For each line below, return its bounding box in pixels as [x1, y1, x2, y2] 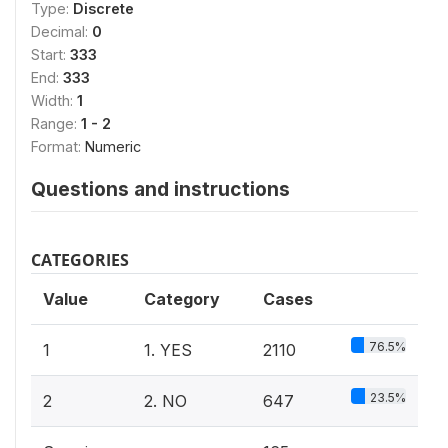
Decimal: [31, 23, 92, 40]
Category [144, 289, 220, 309]
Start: [31, 46, 70, 63]
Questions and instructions [31, 177, 290, 201]
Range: [31, 115, 81, 132]
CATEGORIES [31, 249, 129, 271]
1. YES [144, 340, 192, 360]
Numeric [85, 138, 141, 155]
